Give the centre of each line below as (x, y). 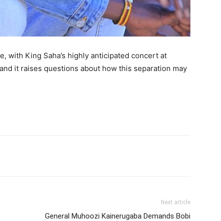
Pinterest (58, 156)
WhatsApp (121, 156)
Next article (176, 203)
